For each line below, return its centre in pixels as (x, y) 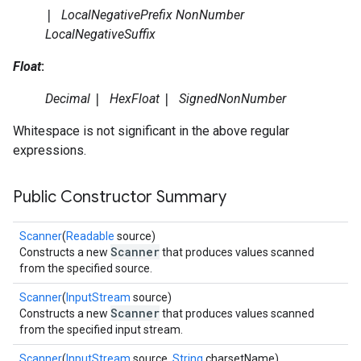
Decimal (68, 99)
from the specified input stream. (101, 330)
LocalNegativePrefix (117, 15)
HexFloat (135, 99)
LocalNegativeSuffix (100, 34)
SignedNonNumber (232, 99)
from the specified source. (86, 268)
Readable (90, 236)
